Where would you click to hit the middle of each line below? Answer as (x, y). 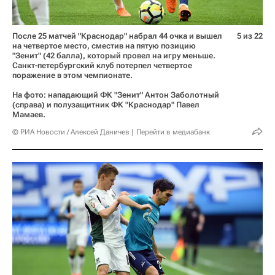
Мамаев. (29, 114)
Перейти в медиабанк (173, 132)
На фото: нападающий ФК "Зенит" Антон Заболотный (116, 95)
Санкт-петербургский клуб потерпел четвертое (102, 65)
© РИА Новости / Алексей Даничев (71, 132)
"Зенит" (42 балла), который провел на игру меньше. (114, 55)
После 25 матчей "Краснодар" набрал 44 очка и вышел (117, 36)
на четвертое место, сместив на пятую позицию (104, 45)
